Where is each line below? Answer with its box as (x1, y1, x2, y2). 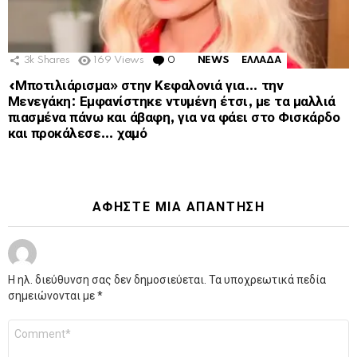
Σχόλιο (8, 320, 41, 331)
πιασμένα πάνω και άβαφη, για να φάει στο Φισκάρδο (8, 110, 340, 126)
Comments (178, 55, 229, 66)
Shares (37, 55, 70, 66)
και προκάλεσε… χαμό (8, 126, 147, 142)
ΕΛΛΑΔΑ (241, 55, 281, 66)
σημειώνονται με (8, 289, 97, 303)
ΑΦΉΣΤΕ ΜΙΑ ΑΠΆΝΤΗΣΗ (92, 200, 265, 215)
